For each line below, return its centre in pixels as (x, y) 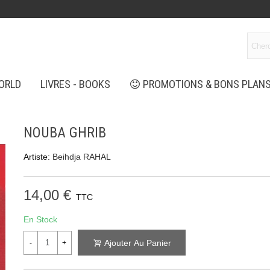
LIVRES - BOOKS (75, 84)
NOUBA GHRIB (64, 133)
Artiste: (36, 157)
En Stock (40, 219)
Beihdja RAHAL (81, 157)
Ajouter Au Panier (137, 243)
